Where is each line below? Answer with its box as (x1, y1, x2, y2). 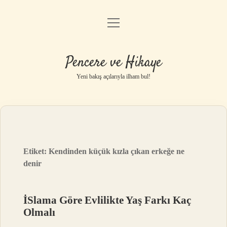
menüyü (107, 18, 138, 26)
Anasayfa (98, 21, 129, 29)
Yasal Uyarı (95, 72, 132, 81)
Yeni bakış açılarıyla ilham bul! (77, 73, 150, 80)
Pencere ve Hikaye (65, 53, 162, 73)
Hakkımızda (94, 98, 133, 107)
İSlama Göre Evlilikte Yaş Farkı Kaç (23, 194, 192, 206)
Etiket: (23, 147, 49, 156)
